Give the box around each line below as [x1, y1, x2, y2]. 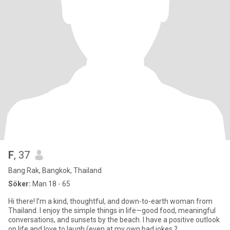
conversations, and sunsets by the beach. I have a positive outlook [8, 216, 220, 224]
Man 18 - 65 [31, 180, 70, 188]
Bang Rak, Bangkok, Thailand [8, 166, 102, 175]
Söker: [8, 180, 31, 188]
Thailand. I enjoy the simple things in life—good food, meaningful [8, 206, 216, 215]
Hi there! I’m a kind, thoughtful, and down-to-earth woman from [8, 197, 213, 205]
